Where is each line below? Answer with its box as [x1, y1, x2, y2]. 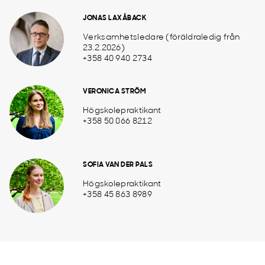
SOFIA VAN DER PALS [83, 161, 153, 169]
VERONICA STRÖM [83, 88, 146, 95]
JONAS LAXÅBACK [83, 15, 146, 22]
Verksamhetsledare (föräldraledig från [83, 33, 240, 42]
